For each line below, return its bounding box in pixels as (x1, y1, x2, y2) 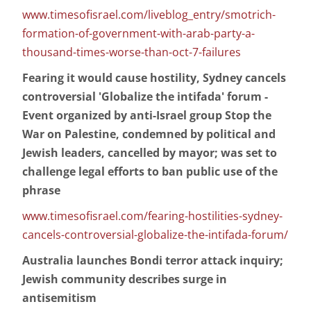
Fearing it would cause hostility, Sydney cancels (22, 70, 286, 86)
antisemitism (22, 290, 96, 306)
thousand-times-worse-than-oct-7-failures (22, 44, 241, 60)
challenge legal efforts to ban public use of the (22, 164, 278, 180)
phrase (22, 183, 60, 199)
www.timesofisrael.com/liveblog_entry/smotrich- (22, 7, 276, 23)
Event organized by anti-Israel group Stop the (22, 108, 271, 124)
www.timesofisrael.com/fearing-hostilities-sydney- (22, 208, 283, 224)
